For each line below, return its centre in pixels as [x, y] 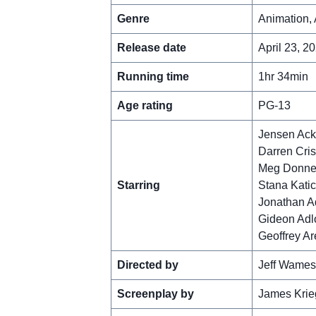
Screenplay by [155, 293]
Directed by [147, 265]
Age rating [145, 105]
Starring [138, 185]
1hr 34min [283, 76]
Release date [151, 47]
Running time [153, 76]
